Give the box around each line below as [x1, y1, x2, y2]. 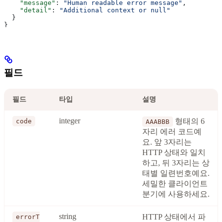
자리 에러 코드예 [142, 127, 202, 136]
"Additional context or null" [59, 6, 170, 14]
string [59, 212, 76, 221]
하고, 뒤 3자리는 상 [142, 159, 210, 167]
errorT [16, 213, 40, 221]
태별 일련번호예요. [142, 169, 210, 178]
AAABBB [146, 118, 169, 126]
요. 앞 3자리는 [142, 138, 192, 147]
